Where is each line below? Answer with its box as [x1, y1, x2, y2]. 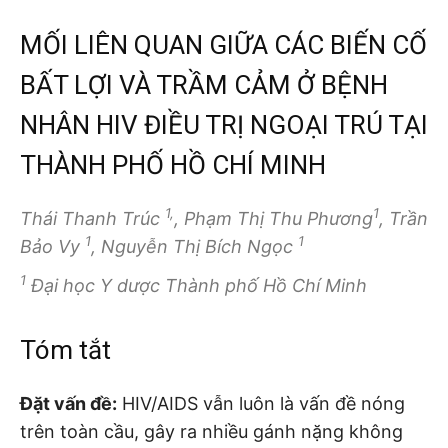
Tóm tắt [20, 334, 111, 365]
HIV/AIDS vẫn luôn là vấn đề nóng [117, 392, 405, 414]
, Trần [379, 208, 428, 230]
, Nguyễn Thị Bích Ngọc [91, 236, 298, 258]
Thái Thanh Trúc [20, 208, 165, 230]
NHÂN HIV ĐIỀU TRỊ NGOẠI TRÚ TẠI [20, 110, 428, 141]
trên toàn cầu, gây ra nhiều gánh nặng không [20, 420, 403, 442]
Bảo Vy [20, 236, 85, 258]
